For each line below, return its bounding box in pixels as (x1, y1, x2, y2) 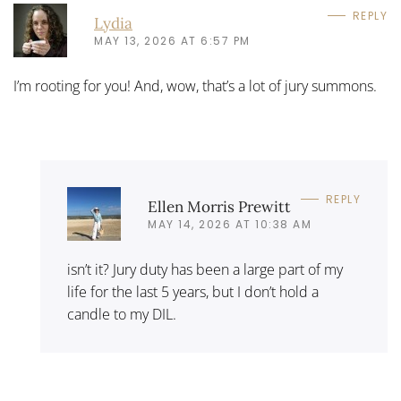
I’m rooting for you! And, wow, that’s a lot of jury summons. (13, 76, 377, 96)
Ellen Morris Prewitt (148, 196, 291, 217)
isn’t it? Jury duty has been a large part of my (67, 260, 343, 279)
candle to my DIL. (67, 304, 176, 324)
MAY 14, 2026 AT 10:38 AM (148, 216, 311, 232)
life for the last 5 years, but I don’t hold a (67, 282, 319, 302)
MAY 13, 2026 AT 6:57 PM (94, 32, 251, 48)
